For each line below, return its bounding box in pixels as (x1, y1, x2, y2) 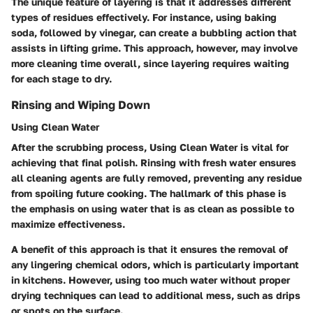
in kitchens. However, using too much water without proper (11, 273, 290, 286)
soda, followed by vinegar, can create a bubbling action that (11, 26, 297, 38)
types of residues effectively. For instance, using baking (11, 10, 277, 23)
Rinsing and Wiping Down (11, 97, 150, 112)
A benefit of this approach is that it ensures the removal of (11, 242, 288, 255)
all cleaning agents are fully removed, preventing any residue (11, 171, 302, 184)
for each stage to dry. (11, 72, 112, 85)
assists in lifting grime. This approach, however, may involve (11, 41, 298, 54)
